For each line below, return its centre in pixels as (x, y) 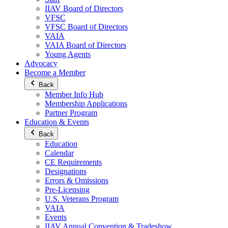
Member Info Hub (74, 94)
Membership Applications (86, 104)
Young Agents (68, 54)
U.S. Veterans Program (82, 199)
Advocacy (41, 63)
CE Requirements (73, 162)
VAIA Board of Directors (85, 45)
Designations (66, 171)
